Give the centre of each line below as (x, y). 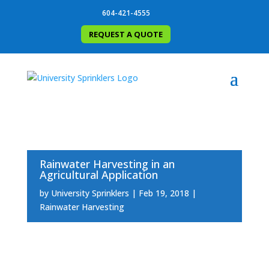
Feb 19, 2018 (164, 193)
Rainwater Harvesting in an (107, 164)
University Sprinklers (90, 193)
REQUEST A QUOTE (126, 34)
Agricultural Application (98, 174)
